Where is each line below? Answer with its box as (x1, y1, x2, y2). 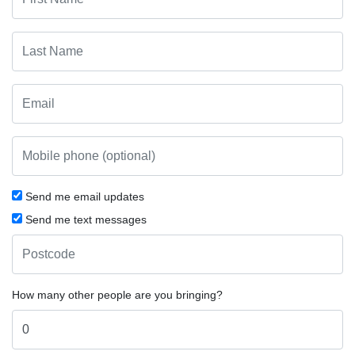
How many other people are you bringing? (12, 288, 223, 301)
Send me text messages (22, 212, 147, 226)
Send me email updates (22, 189, 144, 203)
